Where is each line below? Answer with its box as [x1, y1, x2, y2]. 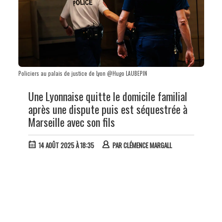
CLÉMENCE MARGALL [123, 140, 172, 151]
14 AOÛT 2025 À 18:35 [38, 140, 94, 151]
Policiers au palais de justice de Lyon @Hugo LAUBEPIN [18, 69, 147, 78]
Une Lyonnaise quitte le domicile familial [28, 88, 187, 105]
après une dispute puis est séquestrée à [28, 101, 187, 117]
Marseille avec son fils [28, 114, 115, 130]
